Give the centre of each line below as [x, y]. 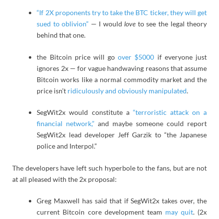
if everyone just [181, 57]
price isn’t [52, 90]
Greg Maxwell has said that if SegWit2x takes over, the [122, 201]
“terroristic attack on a [170, 112]
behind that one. [61, 35]
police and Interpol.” [67, 146]
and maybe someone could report [151, 124]
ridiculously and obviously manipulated [127, 90]
